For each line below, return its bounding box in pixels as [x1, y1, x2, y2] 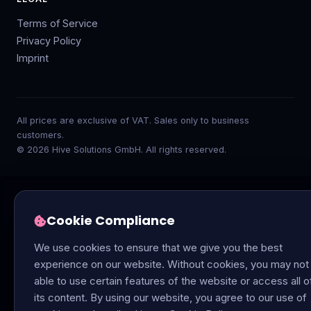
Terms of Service [17, 17, 98, 30]
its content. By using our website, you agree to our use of [34, 291, 307, 305]
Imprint [17, 52, 49, 65]
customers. [17, 130, 64, 141]
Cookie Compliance [47, 212, 175, 230]
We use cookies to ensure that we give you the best [34, 241, 283, 255]
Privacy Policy [17, 35, 81, 47]
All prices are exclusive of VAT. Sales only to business [17, 115, 249, 126]
